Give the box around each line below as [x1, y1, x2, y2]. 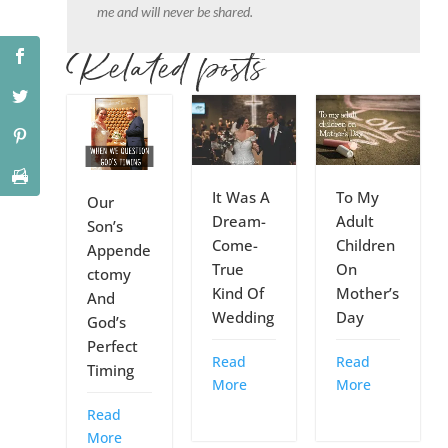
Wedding [211, 306, 274, 327]
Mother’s [335, 282, 399, 303]
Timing [87, 359, 135, 380]
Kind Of [211, 282, 264, 303]
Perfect [87, 335, 139, 356]
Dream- [211, 210, 266, 231]
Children [335, 234, 395, 255]
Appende [87, 239, 152, 260]
